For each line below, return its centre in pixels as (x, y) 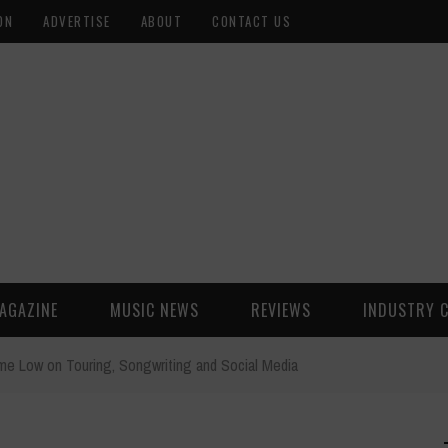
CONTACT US (251, 21)
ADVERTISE (77, 21)
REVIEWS (281, 310)
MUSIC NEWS (154, 310)
